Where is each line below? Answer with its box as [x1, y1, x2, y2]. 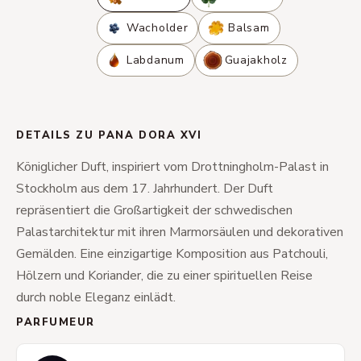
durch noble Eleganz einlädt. [16, 288, 176, 306]
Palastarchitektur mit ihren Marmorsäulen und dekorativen [16, 223, 343, 241]
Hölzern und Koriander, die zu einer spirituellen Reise [16, 267, 313, 284]
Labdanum [127, 52, 185, 68]
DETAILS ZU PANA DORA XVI [16, 128, 202, 143]
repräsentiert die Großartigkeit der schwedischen [16, 201, 293, 219]
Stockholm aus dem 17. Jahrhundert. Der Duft [16, 180, 273, 197]
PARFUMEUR [16, 315, 96, 330]
